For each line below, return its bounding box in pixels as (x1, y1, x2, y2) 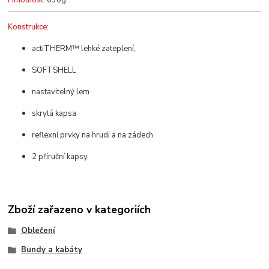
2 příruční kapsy (32, 151, 88, 163)
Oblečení (20, 225, 55, 236)
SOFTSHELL (32, 65, 77, 76)
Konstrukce (8, 22, 47, 33)
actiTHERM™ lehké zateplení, (32, 43, 136, 55)
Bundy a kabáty (20, 244, 82, 255)
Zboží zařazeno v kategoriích (8, 202, 151, 217)
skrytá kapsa (32, 108, 77, 119)
